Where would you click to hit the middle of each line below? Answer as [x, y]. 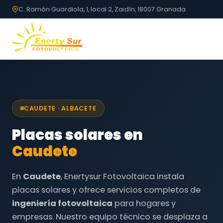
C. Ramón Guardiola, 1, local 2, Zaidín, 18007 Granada [102, 9]
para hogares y [144, 203]
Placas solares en [77, 135]
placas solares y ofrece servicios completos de [106, 190]
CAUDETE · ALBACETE [60, 108]
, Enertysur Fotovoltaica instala [122, 176]
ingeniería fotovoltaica [62, 203]
